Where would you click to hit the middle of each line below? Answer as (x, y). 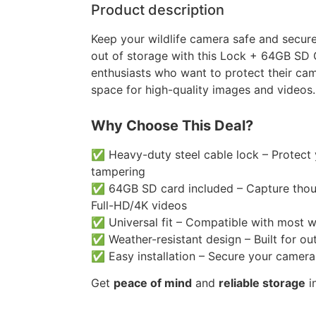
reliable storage (262, 283)
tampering (118, 171)
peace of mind (152, 283)
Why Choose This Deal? (172, 125)
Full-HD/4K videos (139, 205)
